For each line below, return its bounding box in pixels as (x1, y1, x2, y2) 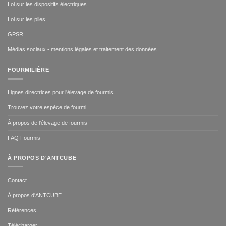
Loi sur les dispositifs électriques (8, 1, 87, 8)
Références (8, 207, 36, 214)
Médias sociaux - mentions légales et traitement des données (8, 46, 157, 53)
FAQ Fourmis (8, 134, 40, 141)
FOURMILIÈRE (8, 67, 49, 73)
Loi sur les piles (8, 16, 45, 23)
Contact (8, 177, 27, 184)
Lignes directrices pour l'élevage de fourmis (8, 89, 114, 95)
